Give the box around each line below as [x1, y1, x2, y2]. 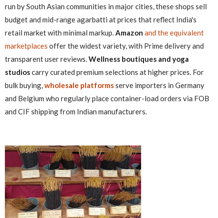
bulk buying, [5, 80, 44, 90]
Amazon [115, 28, 145, 37]
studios [5, 67, 30, 76]
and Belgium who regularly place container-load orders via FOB [5, 93, 209, 103]
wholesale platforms [44, 80, 114, 90]
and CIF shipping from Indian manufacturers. [5, 107, 147, 116]
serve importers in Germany [114, 80, 204, 90]
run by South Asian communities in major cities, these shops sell [5, 1, 207, 11]
